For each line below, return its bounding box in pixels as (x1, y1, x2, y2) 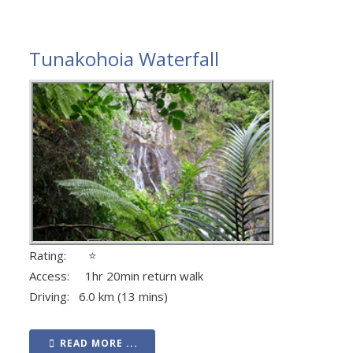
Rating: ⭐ (29, 247, 97, 263)
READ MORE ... (60, 336, 138, 350)
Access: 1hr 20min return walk (29, 267, 203, 284)
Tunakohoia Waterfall (29, 46, 219, 72)
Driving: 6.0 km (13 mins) (29, 288, 168, 304)
